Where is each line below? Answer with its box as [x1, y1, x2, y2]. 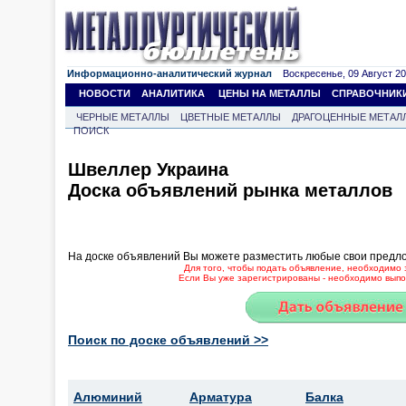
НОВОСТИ [79, 88, 130, 99]
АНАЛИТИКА [141, 88, 205, 99]
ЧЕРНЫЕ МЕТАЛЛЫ [76, 111, 169, 122]
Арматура [189, 389, 252, 404]
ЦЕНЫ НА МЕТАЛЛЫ [218, 88, 321, 99]
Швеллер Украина [68, 159, 228, 180]
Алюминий [73, 389, 142, 404]
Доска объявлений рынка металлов [68, 180, 392, 201]
